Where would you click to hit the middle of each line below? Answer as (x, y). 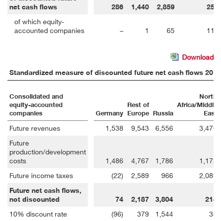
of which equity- (39, 21)
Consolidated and (36, 97)
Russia (163, 113)
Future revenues (35, 128)
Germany (110, 113)
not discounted (35, 200)
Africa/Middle (197, 105)
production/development (48, 152)
